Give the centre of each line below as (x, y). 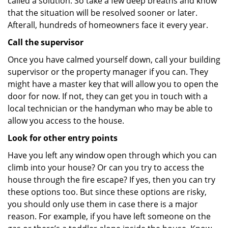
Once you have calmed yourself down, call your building (114, 60)
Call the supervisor (46, 42)
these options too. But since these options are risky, (107, 192)
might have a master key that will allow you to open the (113, 84)
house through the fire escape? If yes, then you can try (111, 180)
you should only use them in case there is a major (103, 204)
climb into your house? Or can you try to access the (106, 167)
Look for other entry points (63, 138)
